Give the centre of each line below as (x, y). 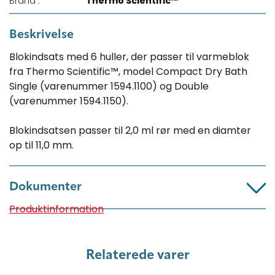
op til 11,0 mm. (41, 145)
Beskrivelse (41, 35)
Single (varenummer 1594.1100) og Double (109, 87)
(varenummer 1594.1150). (69, 101)
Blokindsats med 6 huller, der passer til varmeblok (129, 57)
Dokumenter (45, 188)
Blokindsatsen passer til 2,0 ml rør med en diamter (130, 131)
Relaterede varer (137, 256)
